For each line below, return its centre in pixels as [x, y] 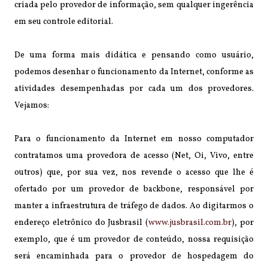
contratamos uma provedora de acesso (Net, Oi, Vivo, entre [134, 156]
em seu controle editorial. [64, 22]
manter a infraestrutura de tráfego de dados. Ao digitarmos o [134, 206]
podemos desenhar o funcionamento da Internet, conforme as [134, 72]
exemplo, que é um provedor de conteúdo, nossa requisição [134, 239]
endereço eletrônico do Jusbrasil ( [82, 223]
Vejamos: [32, 105]
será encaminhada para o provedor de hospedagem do [134, 256]
